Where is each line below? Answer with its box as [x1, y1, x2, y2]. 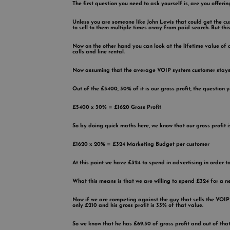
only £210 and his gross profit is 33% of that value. [72, 203, 203, 209]
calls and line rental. [72, 49, 125, 55]
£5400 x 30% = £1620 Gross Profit [72, 105, 161, 111]
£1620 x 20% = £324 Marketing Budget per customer [72, 142, 209, 148]
